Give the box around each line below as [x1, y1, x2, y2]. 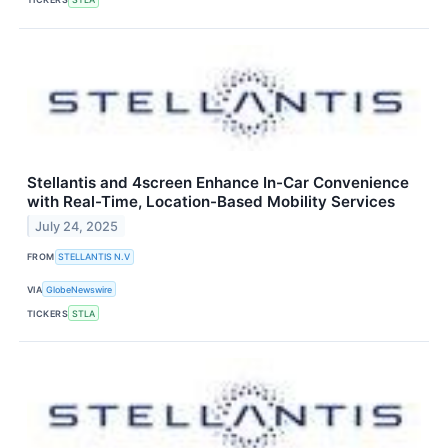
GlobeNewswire [46, 283, 113, 295]
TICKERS [27, 307, 69, 319]
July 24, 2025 [35, 218, 119, 234]
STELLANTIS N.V [58, 251, 131, 263]
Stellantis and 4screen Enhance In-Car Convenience [27, 172, 409, 192]
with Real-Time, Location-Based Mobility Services [27, 191, 395, 211]
